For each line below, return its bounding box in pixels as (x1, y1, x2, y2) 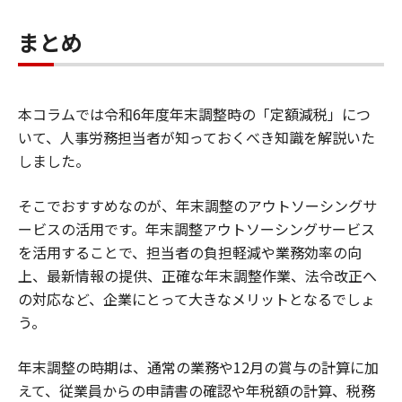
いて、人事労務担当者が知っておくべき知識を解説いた (18, 126, 375, 148)
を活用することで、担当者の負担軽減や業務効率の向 (18, 240, 362, 263)
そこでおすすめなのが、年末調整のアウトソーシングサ (18, 194, 377, 216)
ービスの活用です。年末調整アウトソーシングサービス (18, 217, 375, 240)
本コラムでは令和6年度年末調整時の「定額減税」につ (18, 102, 371, 125)
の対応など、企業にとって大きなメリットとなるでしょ (18, 287, 375, 310)
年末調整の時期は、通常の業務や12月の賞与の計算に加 (18, 355, 379, 378)
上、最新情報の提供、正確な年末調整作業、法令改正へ (18, 264, 377, 286)
